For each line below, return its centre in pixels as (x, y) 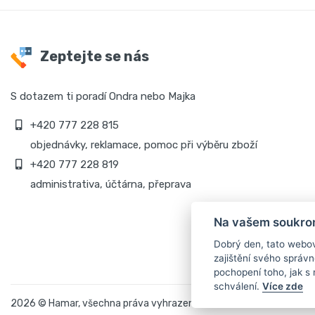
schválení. (238, 287)
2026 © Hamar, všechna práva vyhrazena (105, 303)
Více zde (283, 287)
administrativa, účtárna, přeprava (109, 184)
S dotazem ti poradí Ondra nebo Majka (103, 96)
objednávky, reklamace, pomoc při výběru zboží (142, 145)
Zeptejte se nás (93, 57)
